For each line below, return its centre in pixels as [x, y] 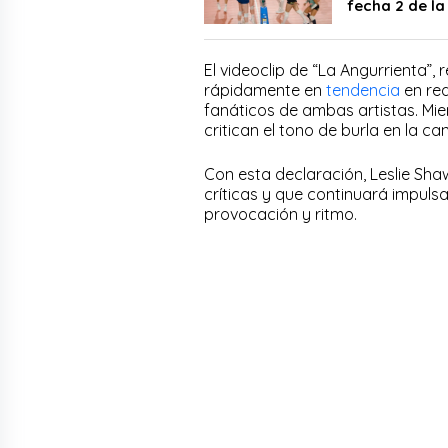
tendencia [365, 89]
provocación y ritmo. [280, 213]
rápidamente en [265, 89]
